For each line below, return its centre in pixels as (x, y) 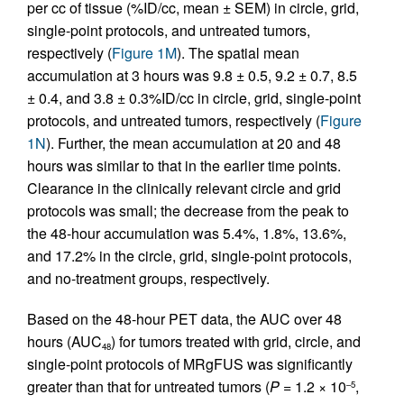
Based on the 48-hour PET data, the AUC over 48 (184, 319)
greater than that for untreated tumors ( (148, 386)
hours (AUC (64, 341)
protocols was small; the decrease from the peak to (188, 211)
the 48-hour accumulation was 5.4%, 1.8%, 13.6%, (187, 233)
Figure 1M (144, 53)
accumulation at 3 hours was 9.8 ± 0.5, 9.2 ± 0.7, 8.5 (192, 75)
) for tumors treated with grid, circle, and (236, 341)
